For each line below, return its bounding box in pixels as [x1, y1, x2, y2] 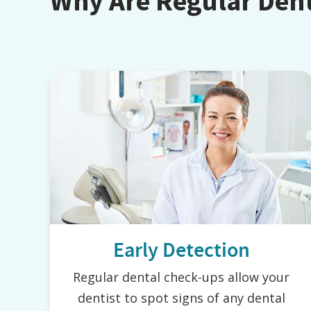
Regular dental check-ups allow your [73, 269, 290, 286]
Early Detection [112, 236, 250, 264]
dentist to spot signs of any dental [77, 289, 285, 307]
